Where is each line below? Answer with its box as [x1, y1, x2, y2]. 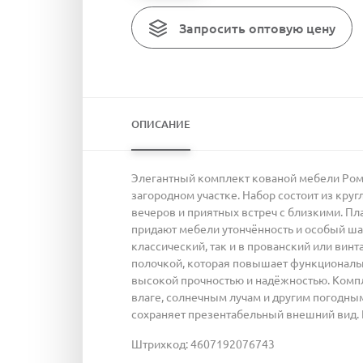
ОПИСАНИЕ [131, 117, 190, 130]
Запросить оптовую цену [179, 20, 335, 36]
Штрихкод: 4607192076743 [131, 337, 275, 351]
